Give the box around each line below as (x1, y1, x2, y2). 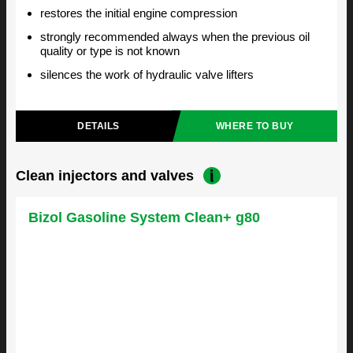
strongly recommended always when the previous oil (40, 30, 310, 44)
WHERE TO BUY (215, 121, 294, 132)
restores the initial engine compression (40, 6, 237, 20)
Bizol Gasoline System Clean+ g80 (28, 210, 260, 226)
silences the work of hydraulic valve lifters (40, 68, 254, 82)
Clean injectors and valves (16, 167, 194, 184)
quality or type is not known (40, 44, 180, 58)
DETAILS (77, 121, 120, 132)
